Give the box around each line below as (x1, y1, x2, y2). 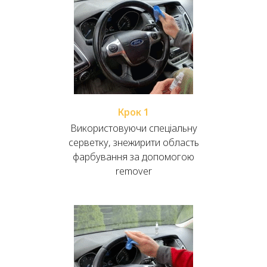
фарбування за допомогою (73, 150, 194, 164)
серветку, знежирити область (68, 136, 199, 150)
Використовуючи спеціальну (70, 122, 197, 135)
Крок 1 (118, 105, 149, 119)
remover (115, 164, 152, 178)
